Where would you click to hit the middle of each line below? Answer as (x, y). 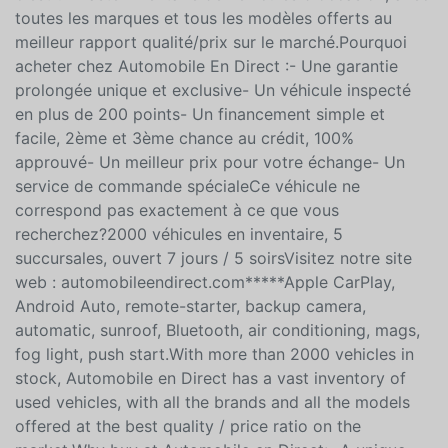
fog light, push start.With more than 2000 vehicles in (214, 411)
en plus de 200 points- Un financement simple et (200, 171)
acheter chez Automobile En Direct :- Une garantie (206, 123)
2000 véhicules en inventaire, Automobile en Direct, (210, 27)
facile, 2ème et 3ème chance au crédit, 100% (184, 195)
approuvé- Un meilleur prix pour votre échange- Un (210, 219)
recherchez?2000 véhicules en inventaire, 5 (179, 291)
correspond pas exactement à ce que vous (177, 267)
